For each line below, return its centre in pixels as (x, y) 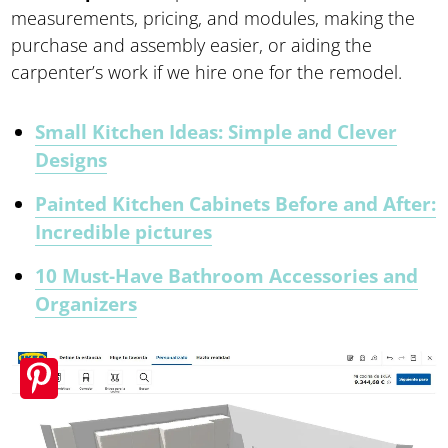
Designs (71, 159)
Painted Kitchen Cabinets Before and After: (236, 203)
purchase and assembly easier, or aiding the (192, 44)
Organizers (86, 303)
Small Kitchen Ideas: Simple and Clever (216, 131)
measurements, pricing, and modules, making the (213, 17)
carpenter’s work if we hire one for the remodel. (207, 71)
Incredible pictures (124, 231)
